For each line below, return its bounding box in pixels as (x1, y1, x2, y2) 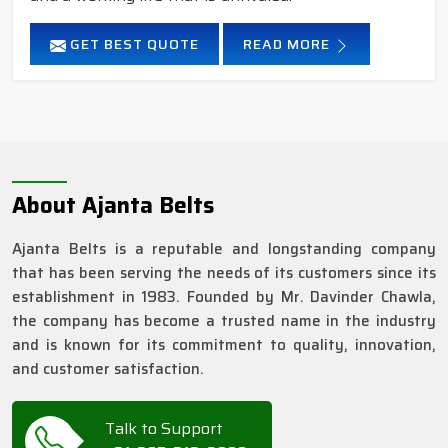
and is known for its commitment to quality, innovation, (12, 333, 436, 358)
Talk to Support (105, 416, 223, 442)
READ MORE (243, 33, 334, 56)
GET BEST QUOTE (66, 33, 199, 56)
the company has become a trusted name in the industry (12, 309, 436, 334)
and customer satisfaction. (12, 357, 204, 382)
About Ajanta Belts (12, 188, 214, 224)
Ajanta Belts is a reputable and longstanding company (12, 237, 436, 262)
